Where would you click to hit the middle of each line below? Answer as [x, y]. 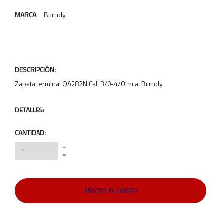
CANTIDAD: [30, 133]
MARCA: [26, 15]
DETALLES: [30, 110]
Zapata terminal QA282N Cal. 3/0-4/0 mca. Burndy [89, 84]
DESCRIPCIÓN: [35, 70]
